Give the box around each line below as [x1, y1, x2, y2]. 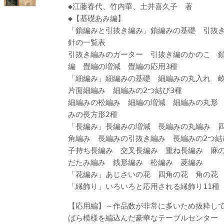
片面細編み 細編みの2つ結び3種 [68, 85, 189, 95]
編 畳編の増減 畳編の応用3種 [68, 61, 185, 71]
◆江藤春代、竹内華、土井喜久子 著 [68, 1, 192, 11]
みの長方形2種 [68, 109, 125, 119]
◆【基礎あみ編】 [68, 13, 125, 23]
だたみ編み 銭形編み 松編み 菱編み [68, 157, 210, 167]
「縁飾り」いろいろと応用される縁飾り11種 [68, 181, 219, 191]
